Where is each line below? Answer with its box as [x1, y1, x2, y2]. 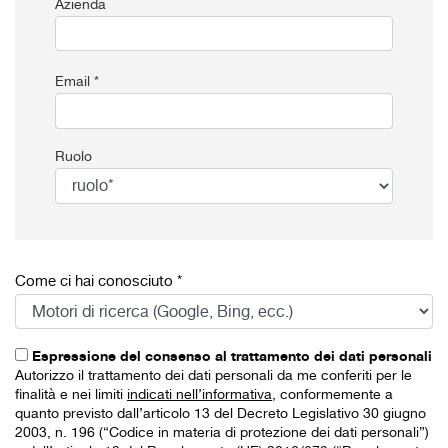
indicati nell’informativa [127, 384, 272, 407]
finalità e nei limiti [15, 384, 127, 407]
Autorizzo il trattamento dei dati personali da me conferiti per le [15, 365, 412, 388]
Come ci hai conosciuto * [15, 269, 182, 294]
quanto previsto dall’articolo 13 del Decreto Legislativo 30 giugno [15, 403, 426, 426]
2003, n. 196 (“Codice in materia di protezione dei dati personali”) [15, 422, 429, 445]
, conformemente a [272, 384, 393, 407]
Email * [55, 71, 99, 94]
